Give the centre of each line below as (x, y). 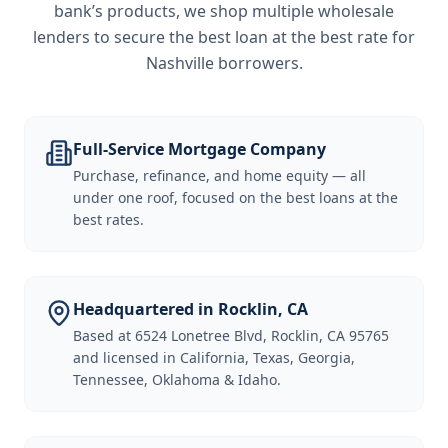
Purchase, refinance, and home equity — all (219, 175)
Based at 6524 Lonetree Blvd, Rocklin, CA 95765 (231, 335)
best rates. (108, 219)
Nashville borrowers (222, 63)
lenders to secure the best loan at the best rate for (224, 37)
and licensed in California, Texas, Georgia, (214, 357)
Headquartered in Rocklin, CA (190, 309)
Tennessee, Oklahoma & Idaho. (177, 379)
